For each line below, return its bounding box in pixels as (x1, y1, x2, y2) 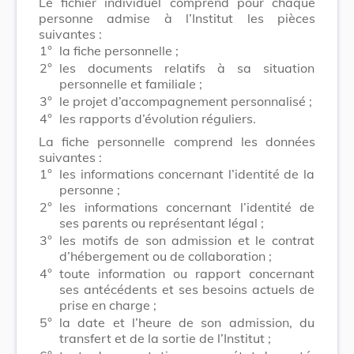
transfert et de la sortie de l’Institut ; (59, 330, 271, 346)
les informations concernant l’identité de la (59, 165, 314, 182)
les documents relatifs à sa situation (59, 59, 314, 76)
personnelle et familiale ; (59, 75, 202, 92)
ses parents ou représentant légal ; (59, 214, 264, 231)
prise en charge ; (59, 296, 156, 313)
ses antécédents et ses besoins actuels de (59, 281, 314, 297)
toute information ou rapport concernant (59, 265, 314, 281)
